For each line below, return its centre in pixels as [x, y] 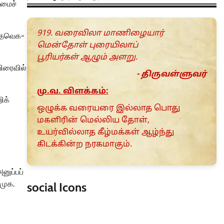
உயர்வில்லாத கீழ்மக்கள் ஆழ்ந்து [105, 133]
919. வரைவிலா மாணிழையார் [100, 34]
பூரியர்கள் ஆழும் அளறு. [87, 58]
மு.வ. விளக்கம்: [72, 92]
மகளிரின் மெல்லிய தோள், [93, 121]
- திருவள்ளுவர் [171, 75]
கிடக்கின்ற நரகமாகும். [84, 145]
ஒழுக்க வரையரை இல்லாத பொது [108, 109]
